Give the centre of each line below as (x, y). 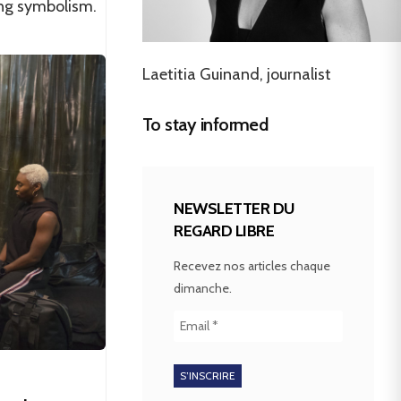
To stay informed (205, 124)
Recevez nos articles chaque (252, 265)
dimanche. (203, 288)
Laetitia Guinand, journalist (237, 74)
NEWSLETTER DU (235, 208)
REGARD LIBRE (224, 230)
